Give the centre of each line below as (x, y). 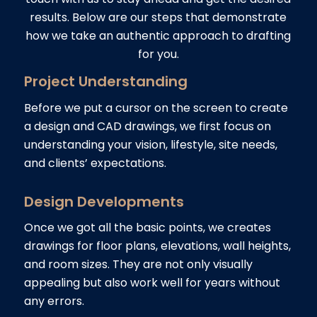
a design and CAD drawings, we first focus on (147, 126)
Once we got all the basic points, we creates (147, 228)
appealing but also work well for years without (152, 283)
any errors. (54, 301)
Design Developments (104, 201)
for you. (158, 54)
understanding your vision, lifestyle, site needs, (150, 144)
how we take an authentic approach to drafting (158, 36)
